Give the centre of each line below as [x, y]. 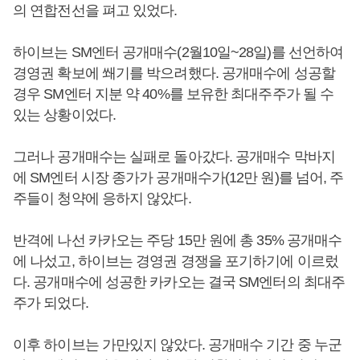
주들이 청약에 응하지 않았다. [104, 198]
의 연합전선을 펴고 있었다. [97, 10]
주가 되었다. [51, 303]
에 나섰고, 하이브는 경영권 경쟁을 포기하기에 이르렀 [176, 261]
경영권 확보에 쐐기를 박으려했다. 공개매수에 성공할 [174, 73]
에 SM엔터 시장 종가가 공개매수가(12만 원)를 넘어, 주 [178, 178]
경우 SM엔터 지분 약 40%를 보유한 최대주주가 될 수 [174, 94]
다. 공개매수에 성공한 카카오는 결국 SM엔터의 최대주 [179, 282]
